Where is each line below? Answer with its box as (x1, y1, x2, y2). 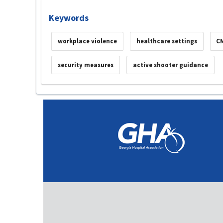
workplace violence (57, 37, 117, 46)
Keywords (49, 12, 89, 23)
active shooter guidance (132, 60, 208, 69)
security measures (57, 60, 113, 69)
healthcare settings (136, 37, 197, 46)
